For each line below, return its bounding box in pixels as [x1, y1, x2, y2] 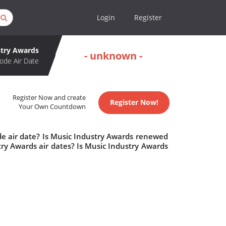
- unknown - [84, 48, 142, 63]
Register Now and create [13, 93, 86, 102]
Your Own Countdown [19, 102, 86, 111]
